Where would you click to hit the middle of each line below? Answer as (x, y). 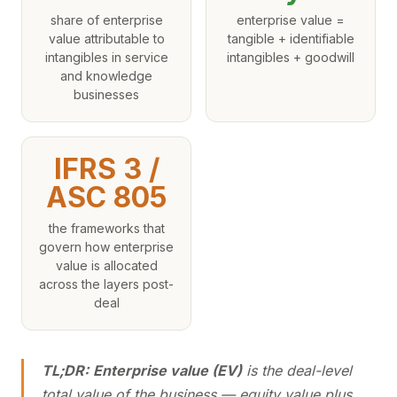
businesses (106, 94)
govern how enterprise (106, 247)
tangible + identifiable (291, 39)
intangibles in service (106, 57)
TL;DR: (65, 370)
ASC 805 (106, 197)
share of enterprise (106, 20)
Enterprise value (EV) (167, 370)
